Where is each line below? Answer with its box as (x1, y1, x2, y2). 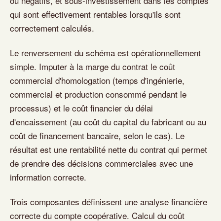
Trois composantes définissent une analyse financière (10, 195, 207, 208)
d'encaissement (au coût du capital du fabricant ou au (10, 115, 206, 128)
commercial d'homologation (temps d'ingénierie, (10, 74, 184, 86)
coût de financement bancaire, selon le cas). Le (10, 129, 184, 142)
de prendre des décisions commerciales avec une (10, 157, 193, 169)
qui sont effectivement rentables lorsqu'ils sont (10, 8, 181, 20)
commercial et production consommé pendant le (10, 88, 186, 100)
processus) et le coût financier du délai (10, 102, 153, 114)
